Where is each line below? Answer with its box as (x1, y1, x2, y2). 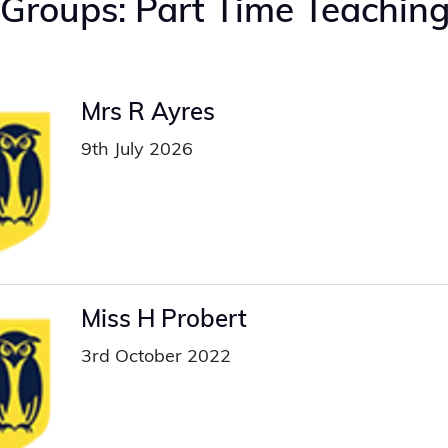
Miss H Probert (80, 302, 247, 333)
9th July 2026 (80, 137, 193, 161)
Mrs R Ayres (80, 96, 215, 127)
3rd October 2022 (80, 343, 231, 367)
